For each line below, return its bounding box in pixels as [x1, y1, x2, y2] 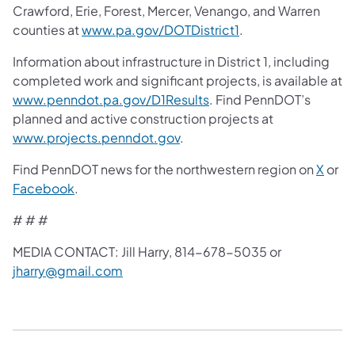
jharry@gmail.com [13, 261, 123, 279]
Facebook [13, 179, 74, 197]
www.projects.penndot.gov [13, 128, 180, 146]
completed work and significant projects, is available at [13, 71, 342, 89]
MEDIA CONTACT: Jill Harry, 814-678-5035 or [13, 242, 281, 260]
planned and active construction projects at [13, 109, 273, 127]
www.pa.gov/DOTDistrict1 [82, 21, 239, 38]
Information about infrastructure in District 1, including [13, 52, 330, 70]
